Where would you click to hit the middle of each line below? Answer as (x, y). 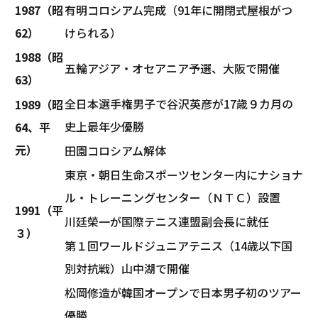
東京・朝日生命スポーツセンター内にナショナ (184, 174)
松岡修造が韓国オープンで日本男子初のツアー (183, 292)
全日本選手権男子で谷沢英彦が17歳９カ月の (179, 103)
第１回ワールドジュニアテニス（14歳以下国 (179, 245)
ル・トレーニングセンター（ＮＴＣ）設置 (172, 197)
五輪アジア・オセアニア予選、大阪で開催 (172, 68)
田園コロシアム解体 (115, 150)
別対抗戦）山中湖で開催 (127, 268)
